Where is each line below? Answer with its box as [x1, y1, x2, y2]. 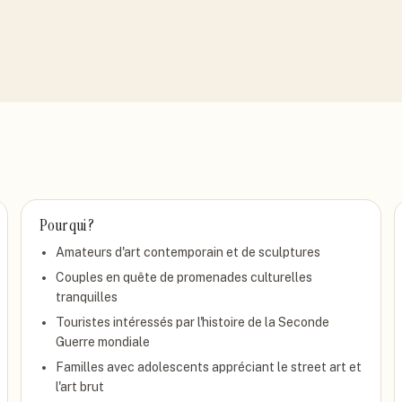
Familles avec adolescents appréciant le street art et [56, 360, 363, 374]
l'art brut [56, 380, 105, 394]
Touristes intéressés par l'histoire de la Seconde [56, 315, 330, 329]
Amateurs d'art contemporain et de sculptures [56, 245, 321, 259]
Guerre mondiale [56, 335, 151, 349]
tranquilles [56, 290, 118, 304]
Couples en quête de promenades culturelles [56, 270, 313, 284]
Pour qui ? [39, 214, 94, 236]
